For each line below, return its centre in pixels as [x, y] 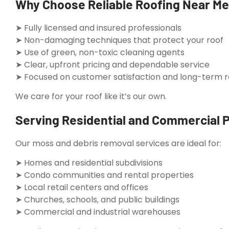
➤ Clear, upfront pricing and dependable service [112, 64]
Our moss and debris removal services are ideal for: [118, 143]
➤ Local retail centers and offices [82, 188]
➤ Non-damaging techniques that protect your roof [119, 40]
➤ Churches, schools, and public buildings [97, 200]
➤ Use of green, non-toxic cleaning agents [100, 52]
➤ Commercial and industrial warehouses [98, 212]
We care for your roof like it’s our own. [91, 97]
